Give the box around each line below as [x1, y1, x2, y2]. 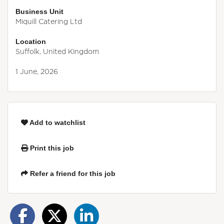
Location [15, 37, 46, 46]
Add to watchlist [28, 118, 85, 127]
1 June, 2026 [15, 67, 58, 75]
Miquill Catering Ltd [15, 17, 82, 25]
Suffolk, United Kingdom [15, 47, 99, 55]
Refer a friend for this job [28, 169, 115, 177]
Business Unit [15, 7, 63, 16]
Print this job [28, 143, 74, 152]
